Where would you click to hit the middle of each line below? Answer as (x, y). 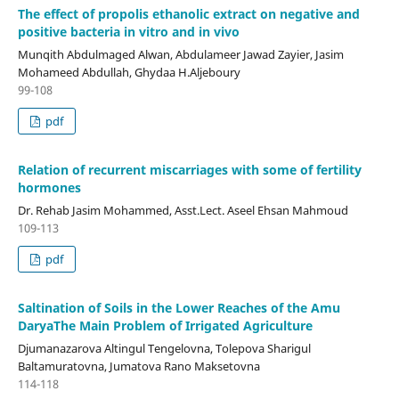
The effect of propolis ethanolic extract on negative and (188, 14)
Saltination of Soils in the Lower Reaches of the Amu (179, 308)
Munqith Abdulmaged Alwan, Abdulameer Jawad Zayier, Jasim (180, 55)
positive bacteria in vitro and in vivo (128, 32)
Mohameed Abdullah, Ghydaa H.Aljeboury (129, 73)
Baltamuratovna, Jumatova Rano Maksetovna (138, 366)
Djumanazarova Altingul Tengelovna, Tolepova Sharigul (164, 349)
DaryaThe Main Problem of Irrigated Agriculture (165, 326)
